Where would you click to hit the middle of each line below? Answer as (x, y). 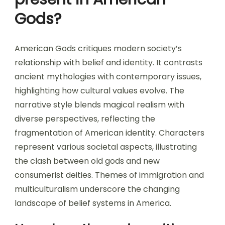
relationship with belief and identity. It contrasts (108, 62)
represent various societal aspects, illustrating (106, 147)
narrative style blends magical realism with (99, 104)
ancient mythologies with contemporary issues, (108, 76)
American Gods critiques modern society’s (98, 48)
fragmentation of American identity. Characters (109, 133)
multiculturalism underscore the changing (97, 189)
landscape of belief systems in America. (93, 203)
